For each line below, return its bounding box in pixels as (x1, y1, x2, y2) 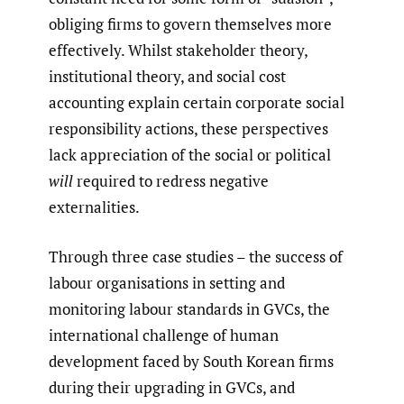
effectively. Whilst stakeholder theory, (49, 40, 308, 61)
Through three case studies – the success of (49, 245, 343, 267)
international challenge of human (49, 324, 279, 345)
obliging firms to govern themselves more (49, 14, 332, 35)
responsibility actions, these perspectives (49, 118, 328, 140)
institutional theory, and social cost (49, 66, 286, 87)
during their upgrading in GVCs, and (49, 376, 295, 398)
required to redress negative (73, 170, 269, 192)
